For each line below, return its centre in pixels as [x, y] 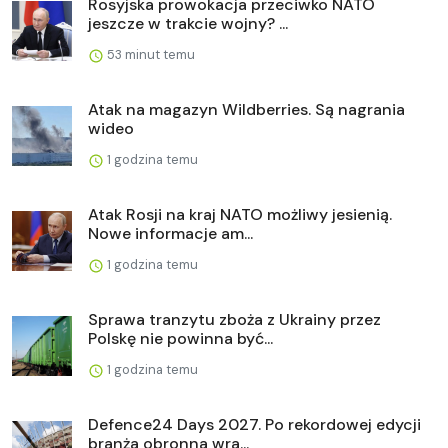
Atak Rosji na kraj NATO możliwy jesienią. [240, 214]
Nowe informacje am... [170, 233]
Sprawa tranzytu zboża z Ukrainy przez [234, 319]
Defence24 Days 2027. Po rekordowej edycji [254, 424]
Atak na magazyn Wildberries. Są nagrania [246, 109]
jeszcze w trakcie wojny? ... [188, 23]
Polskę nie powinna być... [180, 338]
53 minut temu [149, 54]
